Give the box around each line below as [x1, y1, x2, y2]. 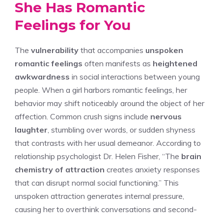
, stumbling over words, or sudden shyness [48, 124, 195, 135]
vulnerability [31, 45, 79, 55]
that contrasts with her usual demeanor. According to [15, 137, 201, 148]
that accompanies [79, 45, 145, 55]
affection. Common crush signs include [15, 111, 150, 121]
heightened [153, 58, 197, 68]
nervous [150, 111, 182, 121]
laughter [15, 124, 48, 135]
